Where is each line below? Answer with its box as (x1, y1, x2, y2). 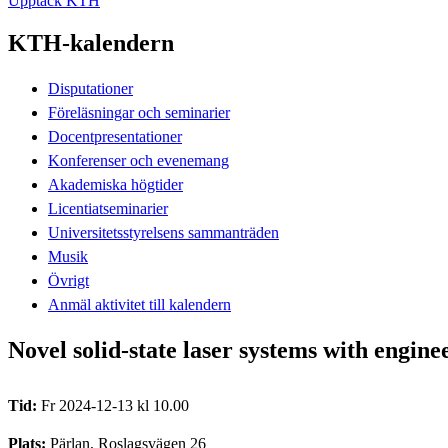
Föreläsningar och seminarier (48, 103, 230, 121)
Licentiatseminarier (48, 199, 168, 217)
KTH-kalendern (8, 29, 174, 56)
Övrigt (48, 271, 89, 289)
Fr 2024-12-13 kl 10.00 (41, 396, 189, 414)
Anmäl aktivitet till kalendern (48, 295, 231, 313)
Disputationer (48, 79, 133, 97)
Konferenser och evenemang (48, 151, 229, 169)
